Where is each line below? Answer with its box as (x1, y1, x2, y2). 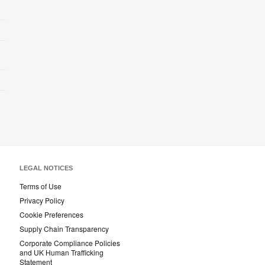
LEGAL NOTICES (20, 164, 73, 172)
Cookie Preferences (20, 209, 83, 220)
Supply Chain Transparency (20, 224, 109, 234)
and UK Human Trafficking (20, 247, 104, 258)
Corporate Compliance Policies (20, 238, 120, 248)
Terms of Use (20, 181, 62, 192)
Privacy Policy (20, 195, 64, 206)
